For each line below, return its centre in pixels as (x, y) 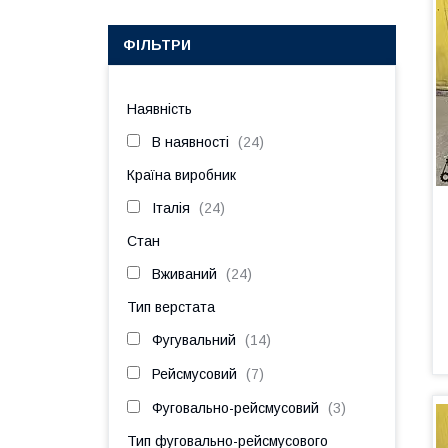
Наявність (159, 109)
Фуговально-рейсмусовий (235, 408)
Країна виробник (181, 175)
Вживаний (184, 274)
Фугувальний (194, 340)
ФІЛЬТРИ (157, 45)
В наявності (190, 142)
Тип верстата (171, 307)
